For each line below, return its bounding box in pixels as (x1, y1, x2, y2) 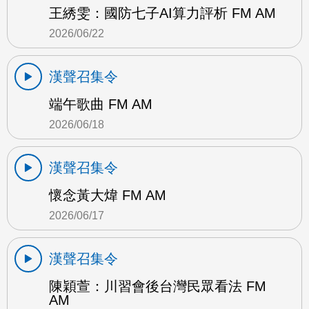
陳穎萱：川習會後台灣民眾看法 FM (49, 278, 266, 294)
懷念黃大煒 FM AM (49, 187, 166, 203)
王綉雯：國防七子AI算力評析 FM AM (49, 5, 276, 21)
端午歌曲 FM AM (49, 96, 152, 112)
